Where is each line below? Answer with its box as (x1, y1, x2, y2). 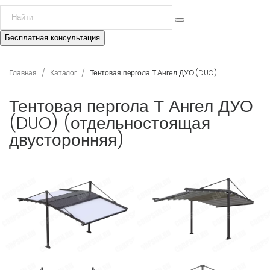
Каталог (49, 67, 77, 78)
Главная (9, 67, 37, 78)
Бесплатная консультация (5, 31, 100, 43)
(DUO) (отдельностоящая (9, 111, 210, 135)
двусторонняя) (9, 128, 124, 152)
